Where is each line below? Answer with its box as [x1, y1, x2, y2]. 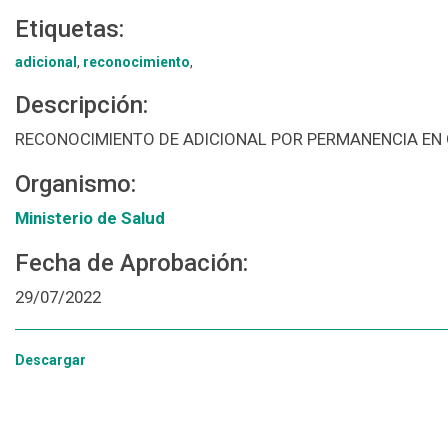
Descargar [15, 352, 86, 369]
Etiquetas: [15, 15, 124, 44]
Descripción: [15, 91, 148, 120]
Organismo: [15, 170, 136, 199]
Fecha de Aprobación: [15, 249, 248, 278]
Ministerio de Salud [15, 208, 165, 229]
